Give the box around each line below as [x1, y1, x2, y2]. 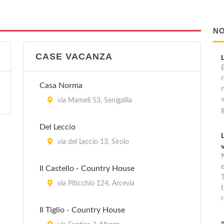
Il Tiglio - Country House [39, 206, 125, 214]
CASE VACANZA [35, 51, 112, 61]
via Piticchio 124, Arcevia [55, 180, 134, 187]
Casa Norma [39, 81, 82, 89]
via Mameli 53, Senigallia [55, 97, 132, 104]
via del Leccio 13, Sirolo [55, 138, 129, 145]
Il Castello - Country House [39, 164, 134, 172]
